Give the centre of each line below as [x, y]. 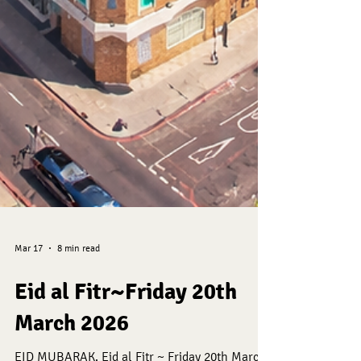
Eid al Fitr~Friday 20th [126, 328]
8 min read [79, 284]
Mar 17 [29, 284]
